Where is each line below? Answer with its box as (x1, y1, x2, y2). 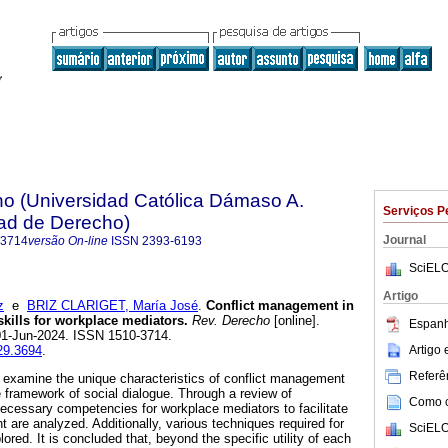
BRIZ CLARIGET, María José (27, 298, 198, 314)
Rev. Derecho (188, 313, 270, 329)
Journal (383, 233, 426, 247)
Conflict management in (202, 298, 354, 314)
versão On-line (28, 234, 108, 248)
